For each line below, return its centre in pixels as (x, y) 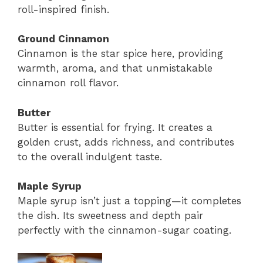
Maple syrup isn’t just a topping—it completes (129, 201)
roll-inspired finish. (63, 9)
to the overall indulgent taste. (90, 156)
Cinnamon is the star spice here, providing (120, 54)
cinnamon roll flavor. (68, 83)
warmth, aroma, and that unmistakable (115, 68)
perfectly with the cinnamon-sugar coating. (124, 230)
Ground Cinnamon (63, 39)
